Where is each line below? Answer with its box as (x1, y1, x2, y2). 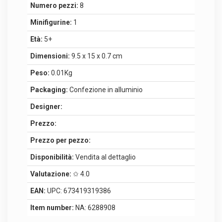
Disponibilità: (30, 153, 74, 161)
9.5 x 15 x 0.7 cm (70, 52, 122, 60)
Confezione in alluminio (68, 85, 143, 94)
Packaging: (30, 85, 68, 94)
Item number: (30, 203, 74, 212)
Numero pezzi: (30, 1, 78, 9)
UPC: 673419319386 (46, 186, 111, 195)
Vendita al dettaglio (74, 153, 136, 161)
